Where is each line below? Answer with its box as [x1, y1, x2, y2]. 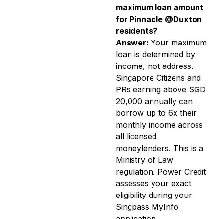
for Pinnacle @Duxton [116, 14, 202, 24]
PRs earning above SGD [116, 85, 206, 95]
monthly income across [116, 120, 203, 130]
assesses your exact [116, 178, 191, 189]
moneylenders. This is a [116, 143, 203, 153]
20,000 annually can [116, 96, 193, 107]
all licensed [116, 131, 156, 142]
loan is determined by [116, 49, 195, 60]
